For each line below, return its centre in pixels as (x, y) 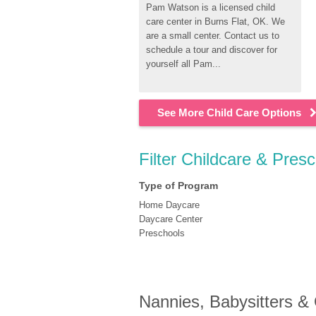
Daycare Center (171, 219)
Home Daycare (169, 205)
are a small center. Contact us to (213, 36)
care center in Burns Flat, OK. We (215, 22)
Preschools (162, 233)
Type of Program (178, 186)
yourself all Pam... (183, 64)
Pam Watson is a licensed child (211, 7)
